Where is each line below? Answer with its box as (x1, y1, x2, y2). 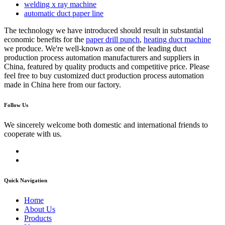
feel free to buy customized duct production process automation (4, 71, 204, 80)
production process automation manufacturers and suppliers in (4, 53, 199, 62)
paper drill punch (86, 35, 140, 44)
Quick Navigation (4, 177, 47, 183)
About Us (24, 204, 55, 213)
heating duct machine (144, 35, 211, 44)
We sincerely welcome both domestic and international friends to (4, 120, 208, 129)
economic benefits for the (4, 35, 86, 44)
